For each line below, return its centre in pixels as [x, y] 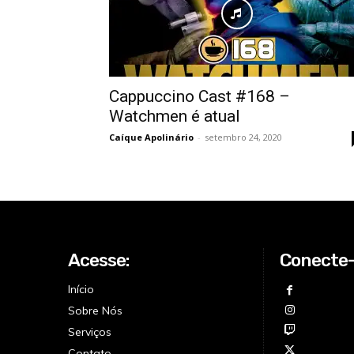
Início [81, 289]
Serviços [90, 332]
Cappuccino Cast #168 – [200, 96]
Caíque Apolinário [151, 137]
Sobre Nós [95, 311]
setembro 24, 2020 [243, 137]
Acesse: [99, 260]
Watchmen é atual [175, 116]
